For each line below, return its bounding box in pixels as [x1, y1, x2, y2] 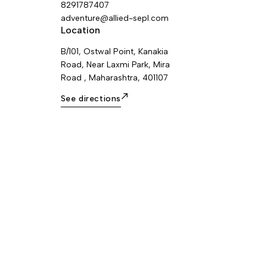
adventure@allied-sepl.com [61, 13, 169, 23]
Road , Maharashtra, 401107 [61, 72, 168, 83]
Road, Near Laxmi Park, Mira [61, 59, 170, 70]
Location [61, 24, 100, 36]
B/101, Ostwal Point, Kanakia [61, 46, 168, 57]
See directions [61, 93, 121, 104]
